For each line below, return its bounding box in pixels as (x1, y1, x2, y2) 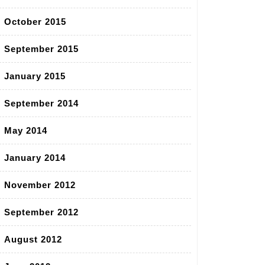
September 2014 (4, 98, 79, 109)
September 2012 (4, 207, 79, 218)
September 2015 (4, 44, 79, 54)
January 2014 (4, 153, 66, 163)
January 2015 (4, 71, 66, 82)
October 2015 (4, 17, 66, 27)
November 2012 (4, 180, 76, 190)
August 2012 (4, 234, 62, 245)
